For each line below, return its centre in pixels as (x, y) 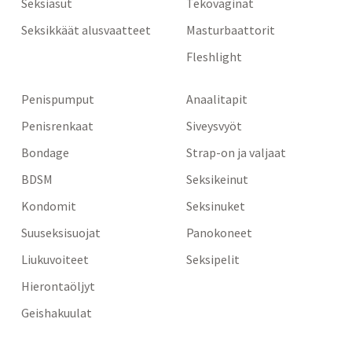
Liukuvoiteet (55, 259)
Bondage (45, 152)
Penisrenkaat (57, 125)
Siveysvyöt (214, 125)
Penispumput (57, 99)
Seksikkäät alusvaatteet (86, 29)
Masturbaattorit (231, 29)
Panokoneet (220, 232)
